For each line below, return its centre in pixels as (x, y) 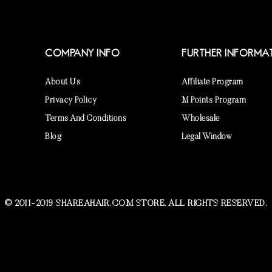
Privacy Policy (71, 100)
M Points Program (214, 100)
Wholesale (201, 119)
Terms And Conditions (86, 119)
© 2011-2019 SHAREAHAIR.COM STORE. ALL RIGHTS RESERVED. (136, 203)
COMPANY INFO (82, 54)
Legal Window (207, 137)
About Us (63, 82)
